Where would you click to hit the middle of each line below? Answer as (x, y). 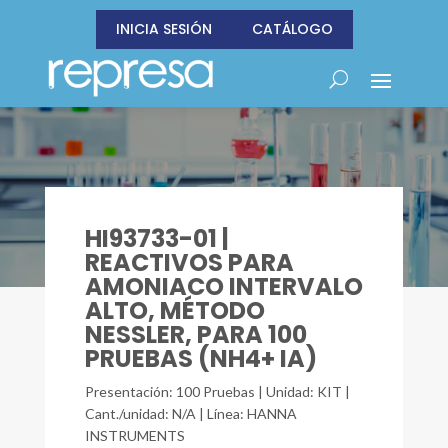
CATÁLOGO (292, 29)
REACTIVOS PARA (189, 262)
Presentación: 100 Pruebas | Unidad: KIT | (217, 391)
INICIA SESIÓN (163, 29)
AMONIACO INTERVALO (223, 286)
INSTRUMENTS (134, 435)
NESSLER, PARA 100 (195, 334)
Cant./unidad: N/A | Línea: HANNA (190, 413)
